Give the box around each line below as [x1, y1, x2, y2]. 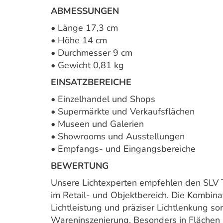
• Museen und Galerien [51, 118, 144, 130]
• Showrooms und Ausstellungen [51, 130, 185, 142]
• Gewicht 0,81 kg [51, 59, 124, 71]
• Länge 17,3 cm [51, 22, 118, 34]
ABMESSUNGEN [51, 5, 119, 17]
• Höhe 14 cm [51, 34, 107, 46]
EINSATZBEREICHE [51, 76, 131, 88]
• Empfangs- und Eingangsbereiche [51, 143, 196, 155]
